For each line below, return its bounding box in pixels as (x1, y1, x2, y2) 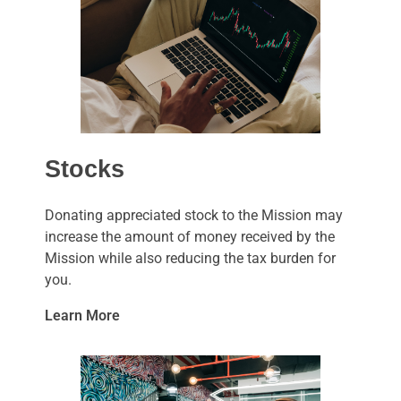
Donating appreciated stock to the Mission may (45, 207, 343, 225)
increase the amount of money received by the (45, 228, 335, 246)
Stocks (45, 156, 124, 183)
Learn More (45, 307, 120, 325)
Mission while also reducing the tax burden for (45, 250, 336, 268)
